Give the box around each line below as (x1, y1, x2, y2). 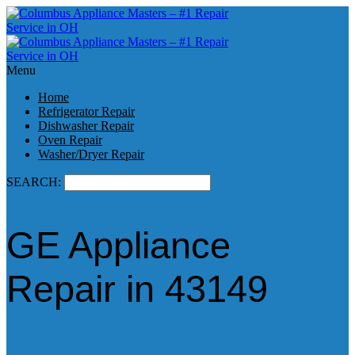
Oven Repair (38, 133, 102, 147)
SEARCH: (6, 175, 64, 189)
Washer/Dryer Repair (38, 147, 144, 161)
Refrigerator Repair (38, 105, 135, 118)
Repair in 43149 (6, 268, 268, 311)
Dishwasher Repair (38, 119, 134, 132)
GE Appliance (6, 224, 231, 267)
